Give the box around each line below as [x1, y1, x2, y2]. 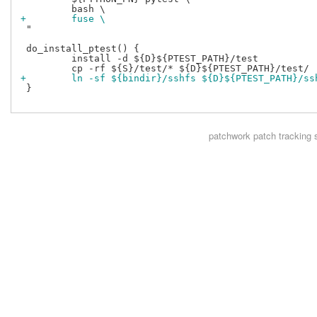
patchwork [208, 129, 250, 143]
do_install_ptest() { [21, 43, 139, 54]
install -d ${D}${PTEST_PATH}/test [21, 53, 258, 64]
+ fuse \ [21, 13, 105, 25]
